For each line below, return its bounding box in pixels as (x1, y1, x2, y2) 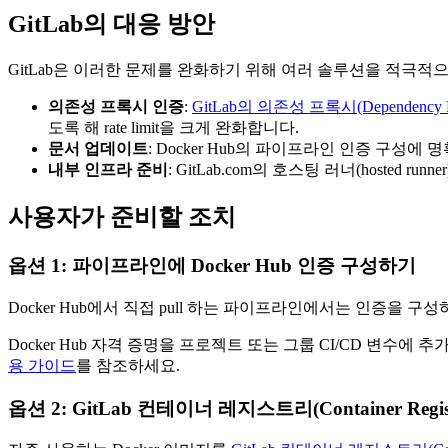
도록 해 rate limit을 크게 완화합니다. (48, 119, 299, 137)
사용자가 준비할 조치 (8, 204, 236, 231)
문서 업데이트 (48, 140, 148, 158)
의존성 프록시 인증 (48, 98, 184, 116)
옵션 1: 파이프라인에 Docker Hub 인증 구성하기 (8, 255, 416, 277)
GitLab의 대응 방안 (8, 11, 215, 38)
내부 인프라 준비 (48, 161, 168, 179)
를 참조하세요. (76, 356, 180, 374)
